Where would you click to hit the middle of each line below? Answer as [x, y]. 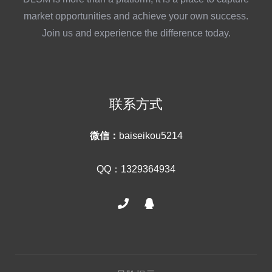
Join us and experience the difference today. [136, 33]
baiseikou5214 [151, 135]
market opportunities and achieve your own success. [136, 16]
